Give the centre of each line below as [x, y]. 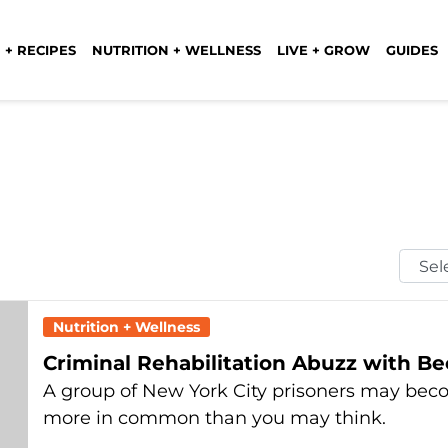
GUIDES [412, 49]
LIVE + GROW [323, 49]
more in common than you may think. [214, 418]
